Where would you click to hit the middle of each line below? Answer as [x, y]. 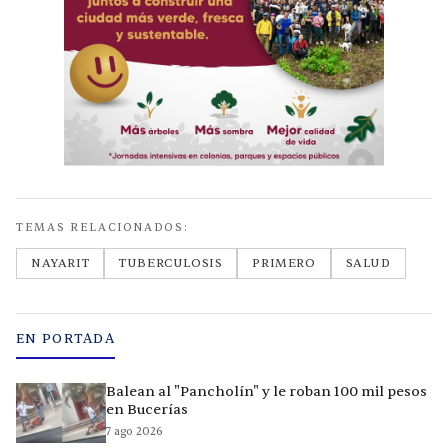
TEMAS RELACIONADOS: [102, 227]
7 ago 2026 [134, 431]
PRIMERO [284, 262]
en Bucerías [147, 409]
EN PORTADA [65, 338]
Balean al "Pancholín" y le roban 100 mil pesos [266, 391]
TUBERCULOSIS [171, 262]
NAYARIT [60, 262]
